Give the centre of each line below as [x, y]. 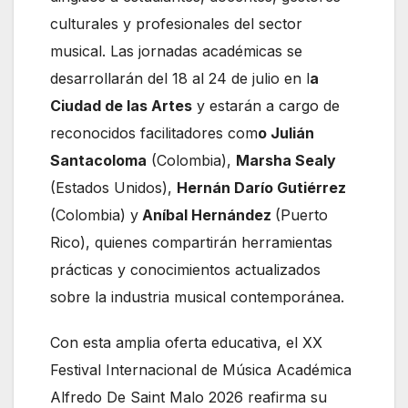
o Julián [286, 133]
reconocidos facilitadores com [154, 133]
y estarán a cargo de [266, 106]
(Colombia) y [94, 215]
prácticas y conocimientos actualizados [185, 270]
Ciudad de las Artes [121, 106]
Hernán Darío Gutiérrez [261, 188]
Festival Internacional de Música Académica [201, 370]
